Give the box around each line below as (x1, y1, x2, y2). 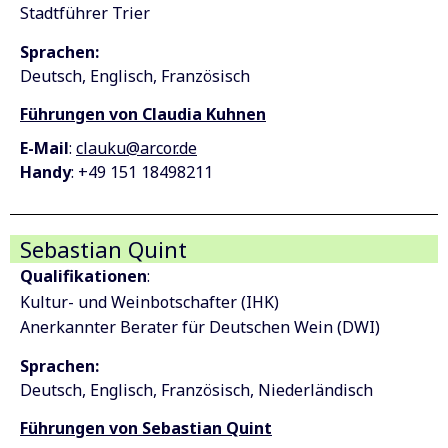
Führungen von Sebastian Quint (20, 417, 272, 440)
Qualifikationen (20, 265, 147, 288)
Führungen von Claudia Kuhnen (20, 103, 266, 126)
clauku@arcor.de (76, 137, 197, 160)
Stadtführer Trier (20, 2, 150, 25)
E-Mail (20, 137, 69, 160)
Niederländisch (258, 379, 373, 402)
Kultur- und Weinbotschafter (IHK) (20, 290, 279, 313)
